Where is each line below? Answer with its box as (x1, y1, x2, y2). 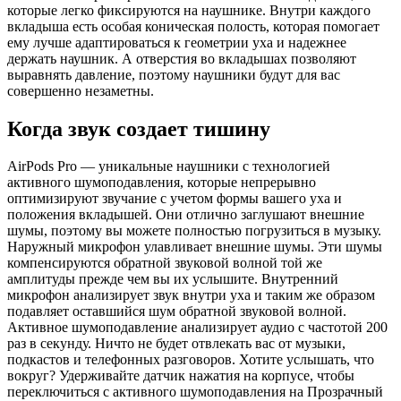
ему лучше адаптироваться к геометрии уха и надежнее (7, 34, 346, 50)
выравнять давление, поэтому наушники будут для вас (7, 66, 340, 82)
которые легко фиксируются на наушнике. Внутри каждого (7, 2, 371, 18)
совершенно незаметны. (7, 82, 154, 98)
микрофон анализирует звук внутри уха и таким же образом (7, 287, 375, 303)
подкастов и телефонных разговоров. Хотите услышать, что (7, 352, 374, 368)
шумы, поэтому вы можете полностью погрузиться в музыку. (7, 223, 381, 239)
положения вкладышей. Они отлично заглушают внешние (7, 207, 364, 223)
